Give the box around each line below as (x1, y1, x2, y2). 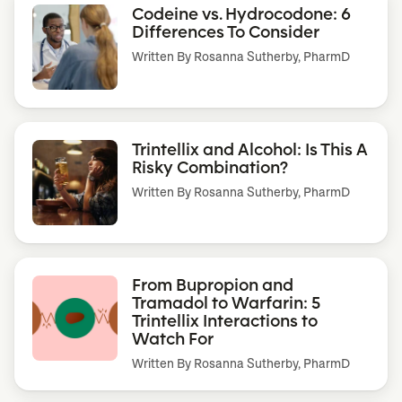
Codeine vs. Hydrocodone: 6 (132, 2, 351, 24)
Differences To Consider (132, 20, 319, 42)
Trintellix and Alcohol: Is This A (132, 137, 368, 160)
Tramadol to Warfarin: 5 (132, 291, 320, 313)
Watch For (132, 327, 214, 349)
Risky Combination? (132, 155, 288, 178)
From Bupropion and (132, 273, 293, 295)
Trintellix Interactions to (132, 309, 318, 331)
